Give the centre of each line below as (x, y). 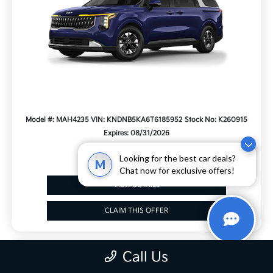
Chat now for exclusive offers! (177, 170)
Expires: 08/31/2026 (136, 133)
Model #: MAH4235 (57, 120)
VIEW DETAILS (136, 185)
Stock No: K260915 (216, 120)
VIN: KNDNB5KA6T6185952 (137, 120)
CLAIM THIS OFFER (136, 211)
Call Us (145, 257)
